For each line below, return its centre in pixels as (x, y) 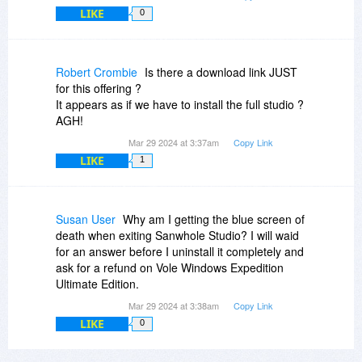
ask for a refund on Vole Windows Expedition (170, 267)
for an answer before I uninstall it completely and (180, 251)
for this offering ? (99, 88)
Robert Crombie (97, 72)
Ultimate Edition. (97, 283)
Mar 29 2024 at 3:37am (175, 142)
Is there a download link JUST (221, 72)
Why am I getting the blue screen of (214, 219)
